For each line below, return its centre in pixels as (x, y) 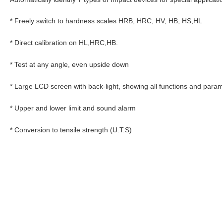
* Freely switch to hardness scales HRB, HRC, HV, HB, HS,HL (106, 21)
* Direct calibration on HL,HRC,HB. (64, 42)
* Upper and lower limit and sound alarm (73, 108)
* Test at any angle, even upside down (69, 64)
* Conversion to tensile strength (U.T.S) (71, 130)
